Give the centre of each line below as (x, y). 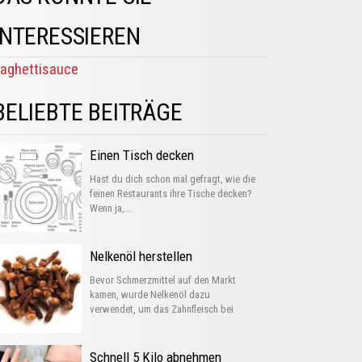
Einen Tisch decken (142, 155)
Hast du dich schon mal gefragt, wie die (173, 179)
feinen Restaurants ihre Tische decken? (171, 194)
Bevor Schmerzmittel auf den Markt (163, 280)
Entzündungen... (123, 324)
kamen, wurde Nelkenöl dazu (150, 295)
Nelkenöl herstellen (141, 256)
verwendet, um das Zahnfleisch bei (162, 309)
